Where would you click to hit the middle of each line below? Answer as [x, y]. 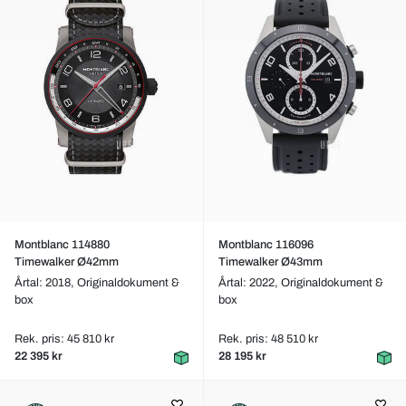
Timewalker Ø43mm [270, 262]
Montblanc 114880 [62, 245]
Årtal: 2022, [249, 283]
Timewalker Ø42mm [67, 262]
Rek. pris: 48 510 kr [268, 339]
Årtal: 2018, [46, 283]
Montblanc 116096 [266, 245]
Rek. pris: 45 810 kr [64, 339]
